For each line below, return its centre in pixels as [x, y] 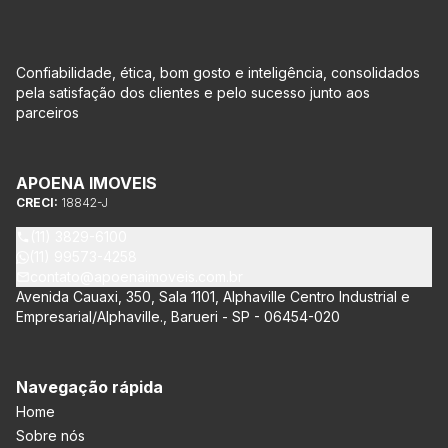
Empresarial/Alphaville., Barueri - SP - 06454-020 [178, 316]
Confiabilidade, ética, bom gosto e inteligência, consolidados [218, 72]
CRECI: [38, 202]
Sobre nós [50, 435]
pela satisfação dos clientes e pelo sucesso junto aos [193, 92]
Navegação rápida [89, 387]
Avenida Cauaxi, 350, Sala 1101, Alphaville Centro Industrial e [213, 296]
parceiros [47, 112]
